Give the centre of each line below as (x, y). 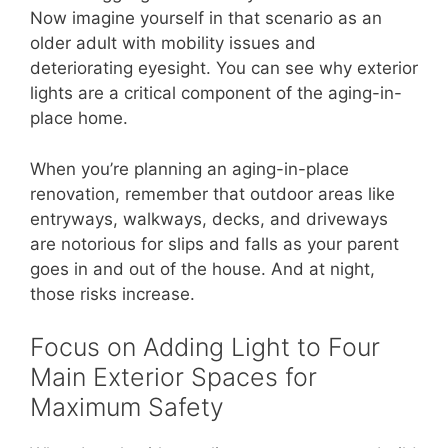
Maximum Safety (127, 407)
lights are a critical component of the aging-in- (216, 93)
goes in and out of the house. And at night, (202, 268)
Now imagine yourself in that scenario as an (206, 18)
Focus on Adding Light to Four (205, 347)
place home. (79, 118)
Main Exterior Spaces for (173, 377)
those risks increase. (112, 293)
